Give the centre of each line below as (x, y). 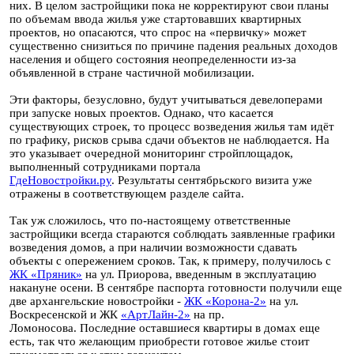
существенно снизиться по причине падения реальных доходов (173, 46)
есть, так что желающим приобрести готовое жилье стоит (160, 341)
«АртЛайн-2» (156, 314)
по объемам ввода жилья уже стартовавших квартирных (156, 19)
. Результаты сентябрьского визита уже (212, 180)
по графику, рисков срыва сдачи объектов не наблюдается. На (169, 140)
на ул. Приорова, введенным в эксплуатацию (199, 274)
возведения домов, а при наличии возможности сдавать (153, 247)
